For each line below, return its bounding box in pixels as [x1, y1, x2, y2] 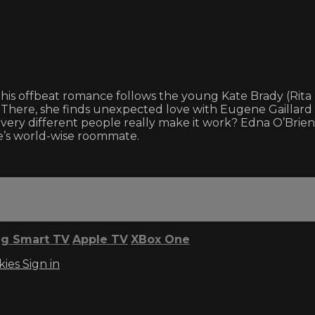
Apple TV [72, 233, 128, 247]
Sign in [22, 257, 60, 271]
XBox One [131, 233, 190, 247]
